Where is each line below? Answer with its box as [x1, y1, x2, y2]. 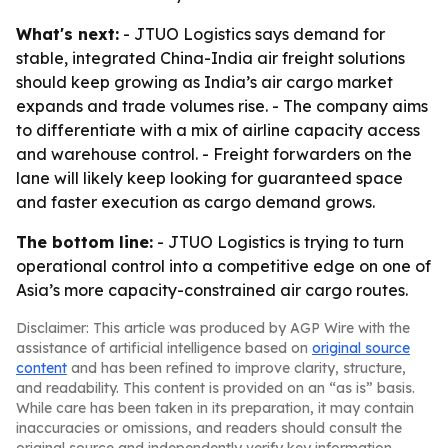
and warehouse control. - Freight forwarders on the [16, 144, 412, 164]
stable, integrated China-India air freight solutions [16, 48, 405, 68]
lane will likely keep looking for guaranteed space [16, 168, 403, 188]
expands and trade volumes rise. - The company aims [16, 96, 428, 116]
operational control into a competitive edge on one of [16, 256, 431, 276]
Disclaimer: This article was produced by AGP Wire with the [16, 319, 410, 337]
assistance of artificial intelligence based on [16, 339, 312, 357]
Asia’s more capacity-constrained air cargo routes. [16, 280, 408, 300]
